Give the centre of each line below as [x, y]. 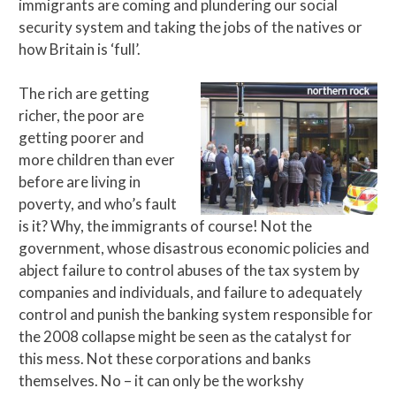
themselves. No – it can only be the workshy [161, 381]
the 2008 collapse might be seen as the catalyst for [185, 337]
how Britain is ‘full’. [80, 49]
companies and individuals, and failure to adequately [190, 293]
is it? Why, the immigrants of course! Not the [165, 226]
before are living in [80, 182]
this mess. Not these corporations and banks [165, 359]
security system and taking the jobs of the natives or [190, 27]
